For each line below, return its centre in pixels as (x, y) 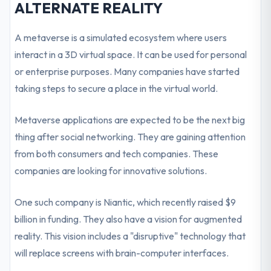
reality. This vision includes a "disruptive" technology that (130, 236)
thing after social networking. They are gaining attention (130, 137)
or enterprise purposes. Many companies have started (127, 71)
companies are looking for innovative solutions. (111, 171)
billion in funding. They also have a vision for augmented (129, 219)
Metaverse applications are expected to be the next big (130, 120)
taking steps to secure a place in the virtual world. (116, 88)
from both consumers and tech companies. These (117, 154)
